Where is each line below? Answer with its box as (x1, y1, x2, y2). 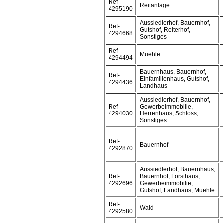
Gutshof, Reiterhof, (140, 26, 190, 33)
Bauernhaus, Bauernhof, (140, 68, 206, 75)
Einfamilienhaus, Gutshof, (140, 75, 209, 82)
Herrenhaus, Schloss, (140, 110, 198, 117)
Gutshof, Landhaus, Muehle (140, 187, 215, 194)
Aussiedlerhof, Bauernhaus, (140, 166, 215, 173)
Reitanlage (140, 2, 170, 9)
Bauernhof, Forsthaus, (140, 173, 200, 180)
